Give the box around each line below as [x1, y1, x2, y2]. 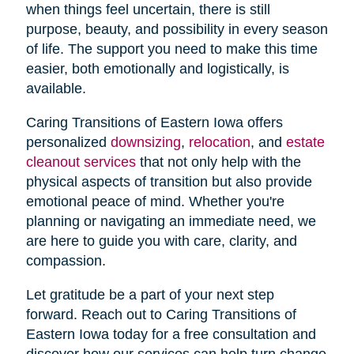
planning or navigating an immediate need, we [25, 213, 316, 229]
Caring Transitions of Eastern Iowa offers [25, 114, 283, 130]
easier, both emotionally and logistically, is [25, 60, 289, 77]
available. [25, 80, 86, 96]
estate [285, 134, 325, 150]
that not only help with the [135, 153, 301, 170]
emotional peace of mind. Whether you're [25, 193, 284, 209]
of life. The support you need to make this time [25, 40, 318, 57]
